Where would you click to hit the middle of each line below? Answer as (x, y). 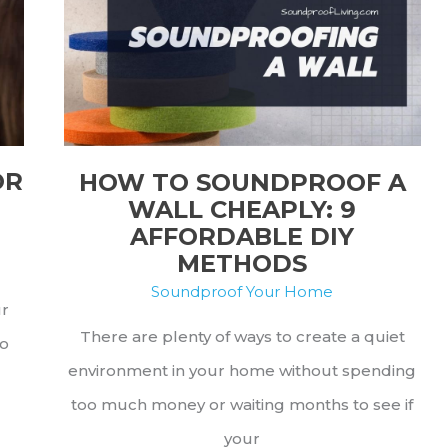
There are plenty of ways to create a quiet (242, 337)
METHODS (242, 263)
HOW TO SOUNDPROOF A (242, 182)
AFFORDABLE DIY (242, 236)
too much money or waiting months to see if (242, 405)
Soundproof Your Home (242, 292)
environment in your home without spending (242, 371)
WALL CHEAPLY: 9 (242, 209)
